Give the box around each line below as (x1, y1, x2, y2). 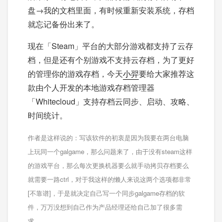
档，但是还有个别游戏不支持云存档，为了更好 (28, 54, 194, 65)
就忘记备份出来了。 (28, 18, 99, 30)
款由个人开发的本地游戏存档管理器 (28, 82, 155, 93)
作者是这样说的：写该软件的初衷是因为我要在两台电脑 (28, 133, 189, 142)
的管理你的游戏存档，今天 (28, 68, 123, 79)
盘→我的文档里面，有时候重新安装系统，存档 (28, 4, 194, 16)
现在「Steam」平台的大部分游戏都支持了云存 (28, 40, 193, 52)
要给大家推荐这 (139, 68, 194, 79)
